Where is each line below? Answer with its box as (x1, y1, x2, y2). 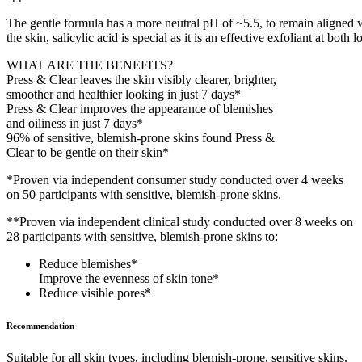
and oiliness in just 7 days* (6, 116, 143, 130)
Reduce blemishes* (39, 256, 137, 271)
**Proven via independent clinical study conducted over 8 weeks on (6, 214, 353, 229)
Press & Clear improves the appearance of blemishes (6, 101, 273, 116)
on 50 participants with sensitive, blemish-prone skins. (6, 187, 281, 201)
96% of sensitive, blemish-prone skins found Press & (6, 130, 275, 145)
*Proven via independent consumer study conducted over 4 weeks (6, 172, 343, 187)
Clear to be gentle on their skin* (6, 145, 169, 159)
